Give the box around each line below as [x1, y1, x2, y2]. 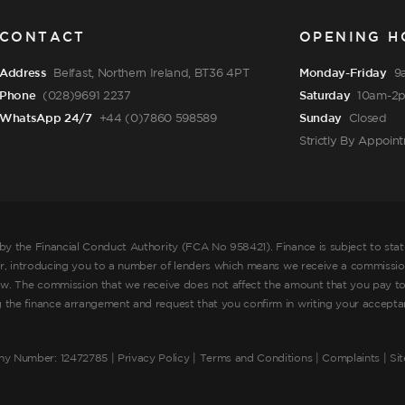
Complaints [322, 353, 381, 364]
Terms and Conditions [199, 353, 313, 364]
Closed [345, 113, 387, 125]
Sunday [299, 113, 343, 125]
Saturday [299, 90, 351, 102]
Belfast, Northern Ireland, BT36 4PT [53, 68, 250, 80]
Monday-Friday [299, 68, 387, 80]
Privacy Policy [118, 353, 190, 364]
